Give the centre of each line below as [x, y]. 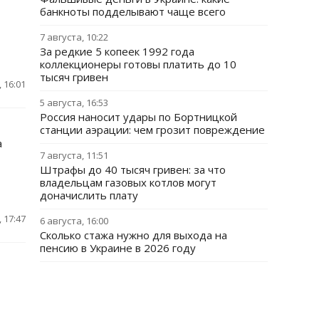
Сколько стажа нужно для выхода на [134, 235]
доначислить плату [89, 195]
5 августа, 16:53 [74, 103]
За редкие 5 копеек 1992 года [117, 51]
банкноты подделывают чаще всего [133, 11]
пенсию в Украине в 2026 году [118, 248]
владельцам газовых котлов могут [128, 182]
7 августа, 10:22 [74, 37]
